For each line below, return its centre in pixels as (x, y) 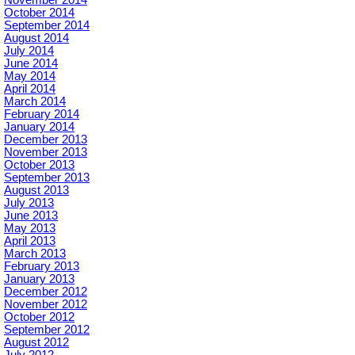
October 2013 (39, 165)
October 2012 (39, 317)
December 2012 (46, 292)
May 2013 (30, 228)
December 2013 (46, 139)
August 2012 (36, 342)
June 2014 (31, 63)
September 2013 (47, 177)
